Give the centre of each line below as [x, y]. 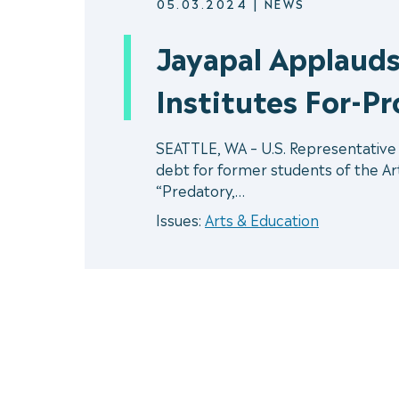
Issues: [180, 220]
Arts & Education [262, 220]
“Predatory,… [200, 190]
